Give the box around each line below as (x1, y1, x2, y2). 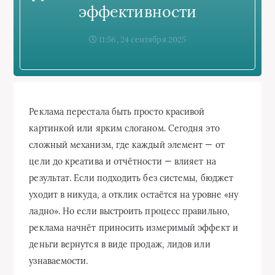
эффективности (78, 1, 197, 21)
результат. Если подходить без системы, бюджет (29, 172, 234, 184)
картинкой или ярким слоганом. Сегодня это (29, 122, 220, 134)
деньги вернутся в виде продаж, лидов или (29, 238, 211, 250)
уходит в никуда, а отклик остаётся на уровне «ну (29, 188, 239, 200)
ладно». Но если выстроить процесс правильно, (29, 205, 230, 217)
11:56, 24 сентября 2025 (97, 34, 186, 45)
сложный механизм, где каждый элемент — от (29, 139, 225, 150)
